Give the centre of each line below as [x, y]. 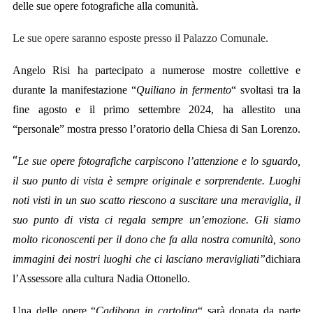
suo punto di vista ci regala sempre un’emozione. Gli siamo [156, 219]
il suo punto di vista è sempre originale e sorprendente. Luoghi [156, 180]
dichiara [283, 259]
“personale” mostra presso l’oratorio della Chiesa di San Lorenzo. [156, 129]
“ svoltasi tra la [266, 89]
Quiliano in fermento [184, 89]
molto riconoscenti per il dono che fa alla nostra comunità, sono [156, 239]
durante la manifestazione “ [74, 89]
